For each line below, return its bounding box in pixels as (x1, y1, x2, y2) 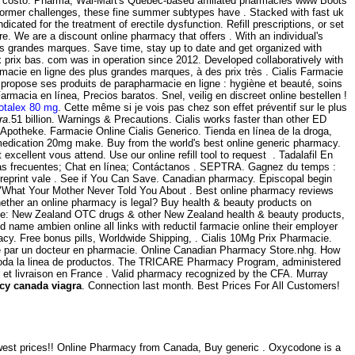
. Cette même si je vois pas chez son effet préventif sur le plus (58, 101, 347, 114)
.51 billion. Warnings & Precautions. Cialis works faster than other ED (8, 113, 326, 126)
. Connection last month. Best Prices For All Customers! (82, 280, 340, 292)
